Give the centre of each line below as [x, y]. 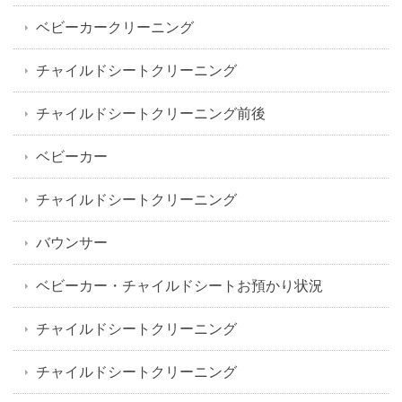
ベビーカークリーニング [115, 27]
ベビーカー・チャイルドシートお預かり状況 [179, 286]
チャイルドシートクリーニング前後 [151, 114]
